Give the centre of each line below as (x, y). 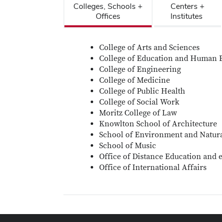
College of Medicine (135, 80)
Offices (108, 16)
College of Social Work (139, 102)
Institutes (187, 16)
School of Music (128, 145)
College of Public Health (142, 91)
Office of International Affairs (153, 167)
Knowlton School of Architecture (158, 124)
